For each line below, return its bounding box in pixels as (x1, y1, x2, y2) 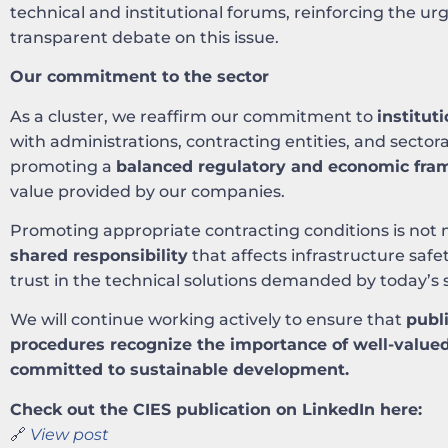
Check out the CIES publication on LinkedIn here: (10, 399, 422, 419)
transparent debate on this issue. (10, 27, 279, 47)
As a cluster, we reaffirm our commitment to (10, 106, 377, 126)
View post (30, 424, 109, 444)
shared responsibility (10, 245, 188, 265)
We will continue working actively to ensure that (10, 310, 406, 330)
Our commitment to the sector (10, 67, 269, 87)
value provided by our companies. (10, 181, 285, 201)
